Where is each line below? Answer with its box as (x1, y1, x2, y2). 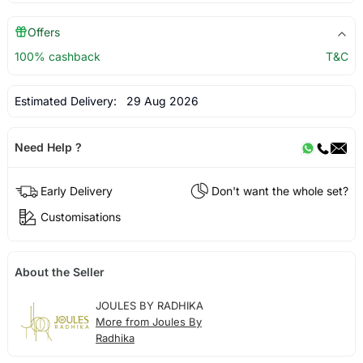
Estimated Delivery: (14, 94, 120, 109)
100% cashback (14, 49, 100, 64)
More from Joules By (95, 315, 202, 329)
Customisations (40, 209, 121, 224)
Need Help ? (14, 140, 82, 155)
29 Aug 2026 (119, 94, 199, 109)
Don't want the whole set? (211, 183, 349, 198)
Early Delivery (40, 183, 113, 198)
